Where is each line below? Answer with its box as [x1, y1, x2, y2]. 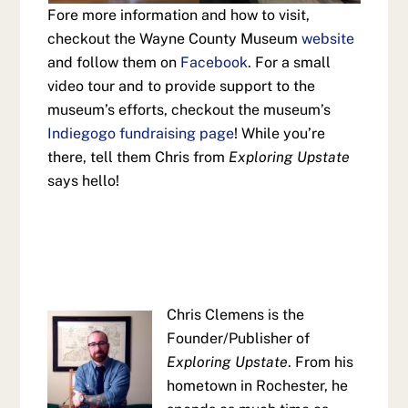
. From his [288, 352, 354, 371]
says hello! [47, 171, 120, 189]
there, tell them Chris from [47, 148, 229, 166]
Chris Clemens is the [167, 305, 305, 323]
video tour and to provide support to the [47, 76, 316, 95]
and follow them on [47, 53, 181, 71]
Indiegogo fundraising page [47, 124, 235, 142]
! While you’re [234, 124, 326, 142]
